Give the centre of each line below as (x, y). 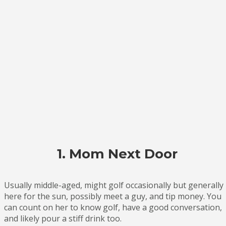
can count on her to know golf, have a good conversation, (113, 207)
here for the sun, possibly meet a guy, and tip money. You (113, 196)
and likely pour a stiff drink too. (63, 218)
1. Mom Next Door (117, 154)
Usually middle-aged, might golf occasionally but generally (114, 185)
